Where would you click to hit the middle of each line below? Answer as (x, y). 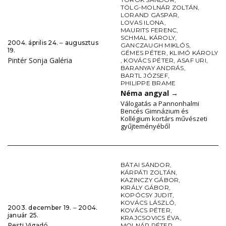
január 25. (23, 215)
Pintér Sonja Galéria (40, 60)
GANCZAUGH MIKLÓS (155, 45)
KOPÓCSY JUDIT (147, 195)
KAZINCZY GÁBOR (150, 180)
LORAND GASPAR (149, 15)
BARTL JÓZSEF (144, 76)
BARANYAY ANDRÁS (152, 68)
